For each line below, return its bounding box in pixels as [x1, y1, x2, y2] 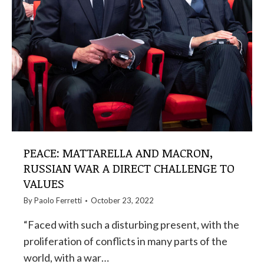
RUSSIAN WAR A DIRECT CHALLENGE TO [24, 160, 235, 176]
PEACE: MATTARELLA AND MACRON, [24, 144, 213, 161]
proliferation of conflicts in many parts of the [24, 235, 227, 247]
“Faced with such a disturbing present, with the [24, 218, 239, 231]
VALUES [24, 175, 64, 192]
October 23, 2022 [91, 196, 154, 205]
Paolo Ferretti [34, 196, 82, 205]
